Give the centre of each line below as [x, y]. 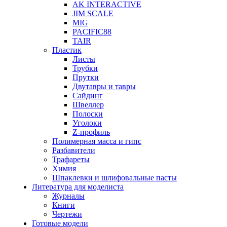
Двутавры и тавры [104, 86]
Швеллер [88, 105]
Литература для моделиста [78, 187]
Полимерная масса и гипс [97, 141]
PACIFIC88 [92, 32]
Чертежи [67, 214]
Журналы [68, 196]
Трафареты [71, 159]
